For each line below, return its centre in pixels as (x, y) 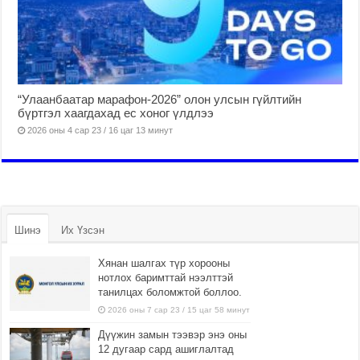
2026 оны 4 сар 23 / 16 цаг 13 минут (100, 131)
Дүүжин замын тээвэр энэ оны (173, 335)
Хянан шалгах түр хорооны (164, 264)
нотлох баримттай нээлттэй (166, 278)
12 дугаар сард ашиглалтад (166, 350)
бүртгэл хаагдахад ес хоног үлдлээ (116, 113)
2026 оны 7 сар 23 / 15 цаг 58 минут (179, 310)
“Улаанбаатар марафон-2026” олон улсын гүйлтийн (160, 100)
